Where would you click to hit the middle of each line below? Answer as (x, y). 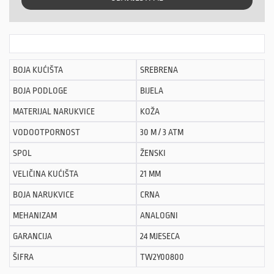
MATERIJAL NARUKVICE (54, 112)
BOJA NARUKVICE (43, 195)
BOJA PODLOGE (40, 91)
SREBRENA (159, 70)
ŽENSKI (153, 153)
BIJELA (152, 91)
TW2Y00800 (162, 257)
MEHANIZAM (35, 216)
